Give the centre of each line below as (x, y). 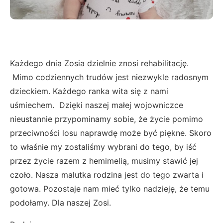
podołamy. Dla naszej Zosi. (60, 203)
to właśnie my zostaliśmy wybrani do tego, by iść (103, 147)
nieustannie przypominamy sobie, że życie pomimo (107, 119)
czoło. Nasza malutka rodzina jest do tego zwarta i (107, 175)
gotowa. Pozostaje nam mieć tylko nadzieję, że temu (110, 189)
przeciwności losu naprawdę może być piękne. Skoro (111, 133)
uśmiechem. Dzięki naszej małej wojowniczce (97, 105)
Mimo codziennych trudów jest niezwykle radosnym (109, 77)
